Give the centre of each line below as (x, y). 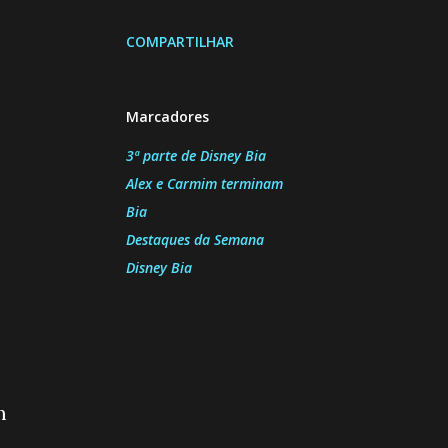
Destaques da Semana (195, 239)
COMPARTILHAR (180, 41)
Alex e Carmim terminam (204, 183)
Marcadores (167, 116)
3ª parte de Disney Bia (196, 155)
